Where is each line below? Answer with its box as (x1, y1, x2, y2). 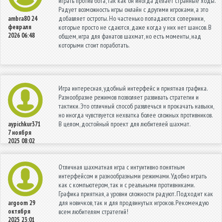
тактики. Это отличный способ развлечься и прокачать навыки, (58, 101, 214, 111)
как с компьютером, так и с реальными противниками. (58, 180, 194, 189)
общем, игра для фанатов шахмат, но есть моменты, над (58, 31, 201, 41)
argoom (8, 198, 28, 207)
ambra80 (8, 14, 30, 23)
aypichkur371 (8, 119, 41, 128)
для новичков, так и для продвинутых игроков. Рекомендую (58, 198, 209, 207)
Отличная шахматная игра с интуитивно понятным (58, 162, 185, 171)
